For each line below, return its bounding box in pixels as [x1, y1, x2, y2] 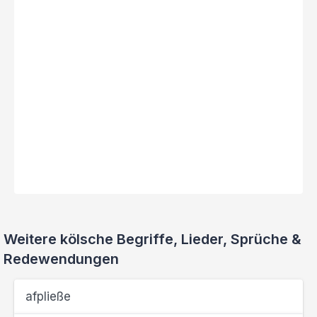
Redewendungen [4, 250, 119, 267]
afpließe [25, 289, 71, 304]
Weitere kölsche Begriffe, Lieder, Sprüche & [4, 231, 301, 248]
